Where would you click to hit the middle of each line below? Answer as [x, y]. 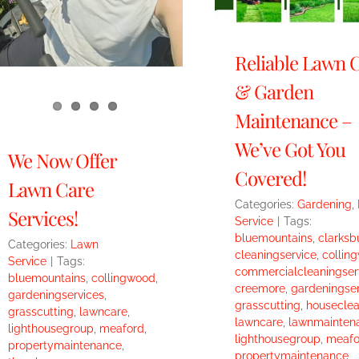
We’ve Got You [290, 149]
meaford [121, 329]
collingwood [123, 278]
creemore [260, 289]
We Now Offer [62, 161]
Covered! [270, 178]
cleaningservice [275, 255]
